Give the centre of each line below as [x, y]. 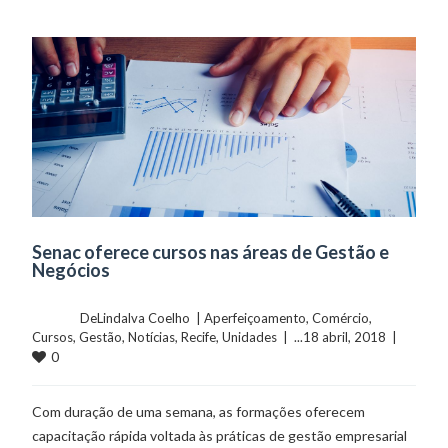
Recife [199, 337]
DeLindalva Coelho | [142, 318]
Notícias [152, 337]
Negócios [71, 270]
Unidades [250, 337]
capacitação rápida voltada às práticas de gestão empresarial [220, 436]
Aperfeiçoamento [255, 318]
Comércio [341, 318]
